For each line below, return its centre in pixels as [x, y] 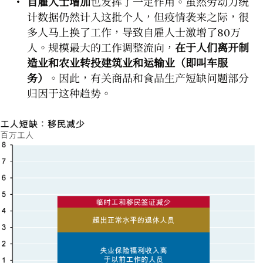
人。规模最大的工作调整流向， [101, 48]
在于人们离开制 [212, 48]
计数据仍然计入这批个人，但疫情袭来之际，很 [138, 17]
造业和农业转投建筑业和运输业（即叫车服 [127, 63]
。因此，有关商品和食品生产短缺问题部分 [149, 78]
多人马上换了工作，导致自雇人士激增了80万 [134, 32]
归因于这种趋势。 [69, 93]
